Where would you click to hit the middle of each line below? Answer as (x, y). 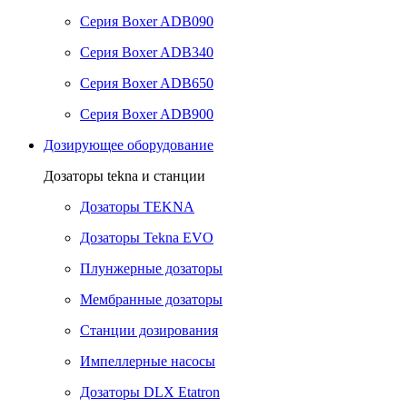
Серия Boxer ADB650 (147, 83)
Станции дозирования (149, 330)
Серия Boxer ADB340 (147, 52)
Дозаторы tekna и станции (124, 176)
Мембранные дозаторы (151, 299)
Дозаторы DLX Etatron (150, 392)
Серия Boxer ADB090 (147, 21)
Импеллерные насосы (148, 361)
